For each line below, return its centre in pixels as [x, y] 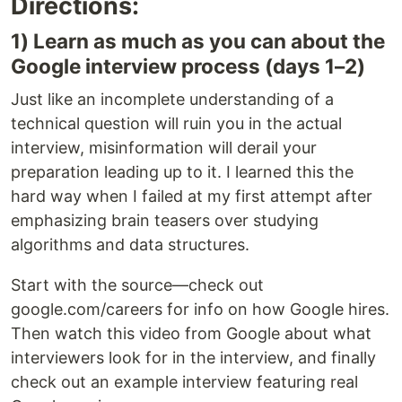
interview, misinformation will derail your [164, 147]
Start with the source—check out [137, 284]
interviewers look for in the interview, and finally [193, 357]
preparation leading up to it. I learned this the [182, 171]
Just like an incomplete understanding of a [172, 99]
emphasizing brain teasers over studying [165, 220]
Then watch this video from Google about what [191, 333]
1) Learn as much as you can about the [198, 40]
